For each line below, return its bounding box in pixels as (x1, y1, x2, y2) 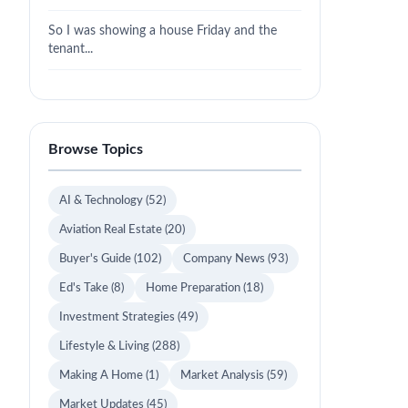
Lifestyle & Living (59, 341, 152, 352)
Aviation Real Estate (59, 224, 165, 235)
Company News (183, 253, 268, 264)
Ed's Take (59, 282, 111, 293)
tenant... (48, 42, 93, 56)
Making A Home (59, 370, 146, 381)
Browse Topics (48, 142, 143, 157)
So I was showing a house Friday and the (48, 24, 277, 37)
